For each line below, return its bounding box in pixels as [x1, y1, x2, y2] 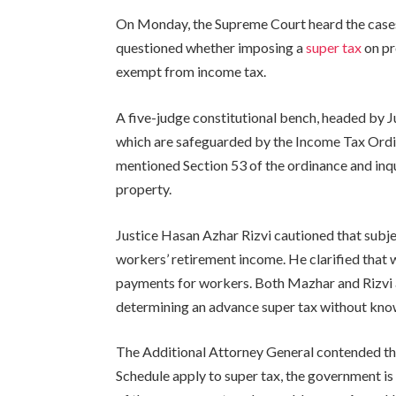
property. [116, 180, 172, 198]
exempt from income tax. [116, 63, 267, 80]
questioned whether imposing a [116, 39, 304, 57]
